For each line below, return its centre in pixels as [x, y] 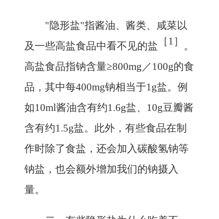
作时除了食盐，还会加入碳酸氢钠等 [107, 149]
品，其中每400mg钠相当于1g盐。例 [106, 87]
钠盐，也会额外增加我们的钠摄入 [101, 169]
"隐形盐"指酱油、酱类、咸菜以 [116, 25]
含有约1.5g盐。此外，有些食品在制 [106, 128]
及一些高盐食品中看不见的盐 [91, 46]
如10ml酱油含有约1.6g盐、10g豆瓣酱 [109, 108]
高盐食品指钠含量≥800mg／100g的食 [109, 66]
